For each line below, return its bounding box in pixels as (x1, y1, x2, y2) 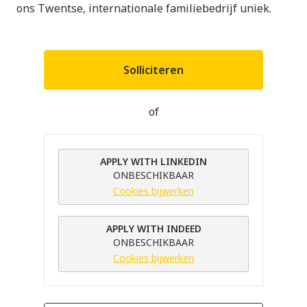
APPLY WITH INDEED (106, 222, 201, 236)
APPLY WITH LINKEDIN (100, 155, 207, 169)
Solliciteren (123, 62, 184, 78)
